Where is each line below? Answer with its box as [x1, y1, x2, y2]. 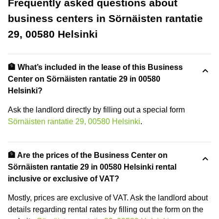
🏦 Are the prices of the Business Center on [8, 151, 168, 159]
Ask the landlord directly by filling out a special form [8, 105, 185, 114]
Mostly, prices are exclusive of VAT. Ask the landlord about [8, 193, 208, 202]
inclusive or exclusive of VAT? [8, 174, 119, 183]
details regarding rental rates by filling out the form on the [8, 205, 203, 214]
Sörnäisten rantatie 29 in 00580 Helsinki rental [8, 162, 176, 171]
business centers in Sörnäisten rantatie [8, 12, 203, 24]
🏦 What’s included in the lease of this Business [8, 63, 183, 71]
